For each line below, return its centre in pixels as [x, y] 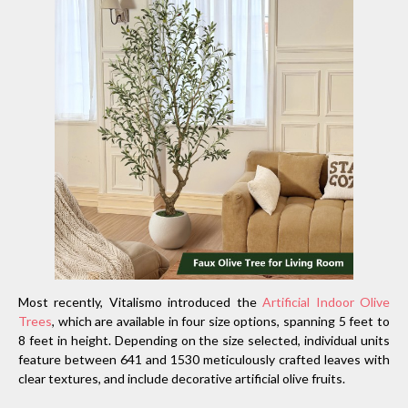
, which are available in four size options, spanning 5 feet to [221, 321]
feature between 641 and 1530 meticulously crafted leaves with [204, 359]
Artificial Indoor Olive [326, 301]
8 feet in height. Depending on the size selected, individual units [204, 340]
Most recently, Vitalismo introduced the [141, 301]
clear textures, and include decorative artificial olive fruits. [183, 378]
